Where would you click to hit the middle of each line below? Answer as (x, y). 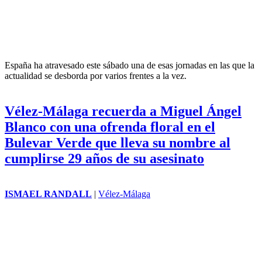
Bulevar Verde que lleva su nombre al (118, 142)
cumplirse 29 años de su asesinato (104, 158)
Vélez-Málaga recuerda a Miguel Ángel (123, 111)
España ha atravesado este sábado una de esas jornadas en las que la (130, 65)
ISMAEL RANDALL (48, 194)
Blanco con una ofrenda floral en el (110, 127)
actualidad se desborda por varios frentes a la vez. (96, 75)
